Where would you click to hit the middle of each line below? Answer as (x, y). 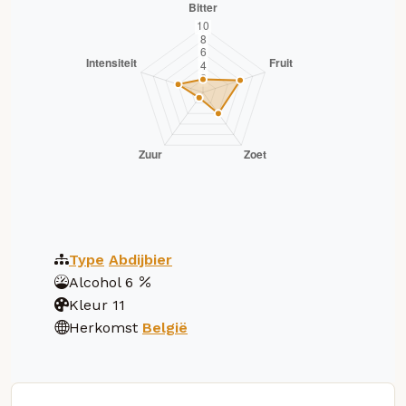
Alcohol (95, 282)
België (165, 327)
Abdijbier (140, 259)
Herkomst (103, 327)
